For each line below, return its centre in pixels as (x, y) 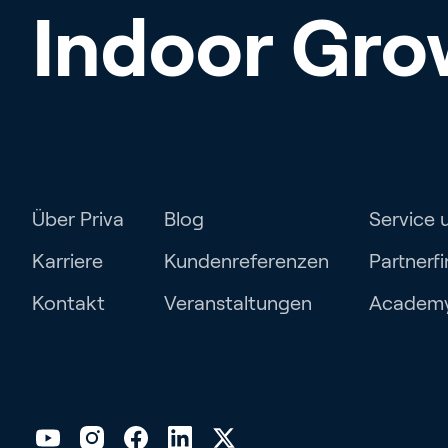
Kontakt (68, 303)
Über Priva (78, 219)
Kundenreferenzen (246, 261)
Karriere (67, 261)
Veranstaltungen (238, 303)
